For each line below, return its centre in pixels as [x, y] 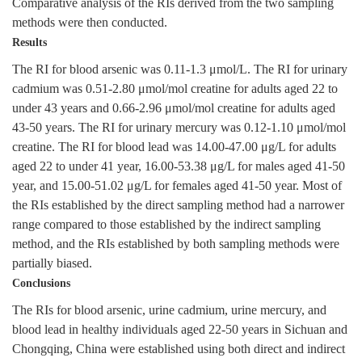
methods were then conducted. [90, 23]
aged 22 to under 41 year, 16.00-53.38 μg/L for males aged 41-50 [179, 167]
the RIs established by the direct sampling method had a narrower [178, 206]
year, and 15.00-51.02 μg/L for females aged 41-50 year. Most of [177, 186]
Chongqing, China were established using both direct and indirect [179, 349]
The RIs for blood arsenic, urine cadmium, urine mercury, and [169, 311]
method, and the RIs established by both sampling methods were [176, 244]
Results [29, 43]
